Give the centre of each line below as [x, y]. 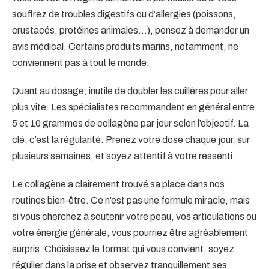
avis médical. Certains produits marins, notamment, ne [125, 47]
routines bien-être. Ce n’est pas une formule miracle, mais [131, 201]
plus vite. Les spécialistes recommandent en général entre [133, 107]
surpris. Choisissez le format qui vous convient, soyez [123, 249]
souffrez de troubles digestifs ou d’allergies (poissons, [124, 14]
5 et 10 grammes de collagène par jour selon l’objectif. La [130, 124]
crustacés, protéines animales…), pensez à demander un [131, 31]
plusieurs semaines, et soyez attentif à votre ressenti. [124, 156]
